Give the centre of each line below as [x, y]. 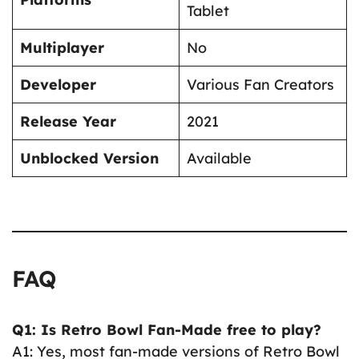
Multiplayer [62, 48]
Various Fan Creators [260, 85]
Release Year [68, 122]
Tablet [208, 11]
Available [219, 159]
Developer [58, 85]
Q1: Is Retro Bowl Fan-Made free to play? [167, 330]
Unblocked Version [89, 159]
